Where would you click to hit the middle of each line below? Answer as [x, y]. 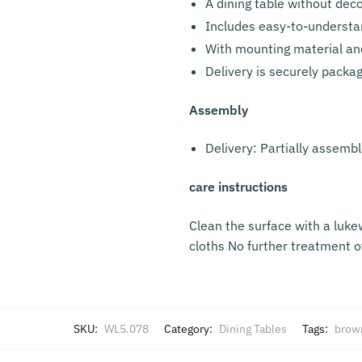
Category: [189, 329]
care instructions [238, 187]
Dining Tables [253, 329]
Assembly [218, 109]
